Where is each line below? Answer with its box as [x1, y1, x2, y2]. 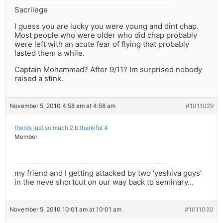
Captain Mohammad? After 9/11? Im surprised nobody [14, 65, 202, 75]
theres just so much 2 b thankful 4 [14, 124, 108, 132]
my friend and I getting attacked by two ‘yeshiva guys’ [14, 168, 202, 178]
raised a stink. [14, 74, 63, 84]
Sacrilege [14, 5, 48, 15]
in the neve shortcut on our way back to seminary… [14, 177, 194, 187]
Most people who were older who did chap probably [14, 30, 197, 40]
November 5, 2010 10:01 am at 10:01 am [9, 206, 121, 214]
